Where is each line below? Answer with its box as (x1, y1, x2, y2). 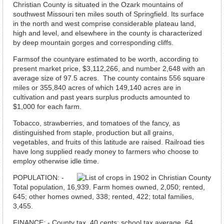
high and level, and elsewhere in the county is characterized (13, 29, 202, 37)
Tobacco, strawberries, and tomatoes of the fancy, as (13, 119, 180, 127)
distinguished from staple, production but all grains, (13, 128, 174, 136)
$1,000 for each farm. (13, 102, 81, 110)
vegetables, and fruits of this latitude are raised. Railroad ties (13, 138, 204, 146)
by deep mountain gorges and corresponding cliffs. (13, 38, 173, 46)
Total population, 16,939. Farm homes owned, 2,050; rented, (13, 183, 205, 191)
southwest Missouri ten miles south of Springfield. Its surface (13, 10, 204, 18)
